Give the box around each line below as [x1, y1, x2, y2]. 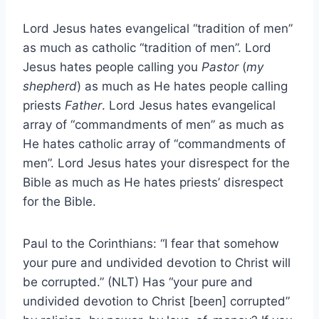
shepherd [23, 78, 77, 93]
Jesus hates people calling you [23, 59, 202, 74]
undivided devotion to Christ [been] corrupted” [23, 293, 290, 308]
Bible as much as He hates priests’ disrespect [23, 174, 283, 189]
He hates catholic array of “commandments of [23, 136, 286, 151]
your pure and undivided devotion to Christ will [23, 255, 291, 270]
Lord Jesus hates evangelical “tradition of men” [23, 21, 293, 36]
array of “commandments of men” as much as [23, 117, 284, 132]
